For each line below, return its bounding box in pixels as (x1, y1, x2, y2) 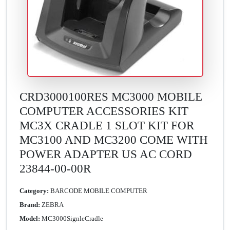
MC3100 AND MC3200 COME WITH (20, 133, 208, 147)
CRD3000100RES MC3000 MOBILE (20, 90, 202, 104)
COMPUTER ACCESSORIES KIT (20, 104, 188, 118)
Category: (20, 187, 49, 195)
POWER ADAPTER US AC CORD (20, 147, 192, 161)
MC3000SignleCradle (42, 215, 103, 223)
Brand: (20, 201, 40, 209)
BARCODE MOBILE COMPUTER (50, 187, 147, 195)
